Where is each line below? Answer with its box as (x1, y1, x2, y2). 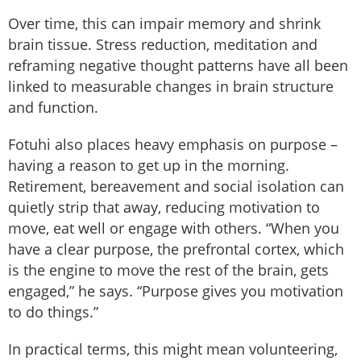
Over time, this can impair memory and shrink (8, 13, 321, 33)
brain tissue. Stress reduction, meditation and (8, 34, 317, 54)
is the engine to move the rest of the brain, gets (8, 259, 329, 280)
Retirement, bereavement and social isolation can (8, 176, 344, 196)
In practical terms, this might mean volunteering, (8, 338, 338, 359)
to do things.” (8, 301, 98, 322)
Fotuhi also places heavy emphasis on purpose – (8, 134, 338, 154)
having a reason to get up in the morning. (8, 155, 289, 175)
